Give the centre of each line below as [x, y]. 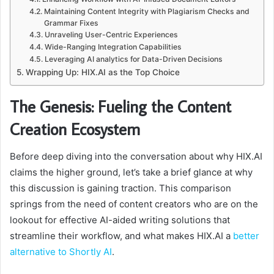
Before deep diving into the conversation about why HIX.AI [136, 156]
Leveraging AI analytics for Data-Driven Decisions [133, 59]
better [246, 235]
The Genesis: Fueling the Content [120, 106]
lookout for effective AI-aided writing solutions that [120, 220]
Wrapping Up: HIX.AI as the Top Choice [102, 72]
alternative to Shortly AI [61, 251]
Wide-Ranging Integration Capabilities [113, 47]
